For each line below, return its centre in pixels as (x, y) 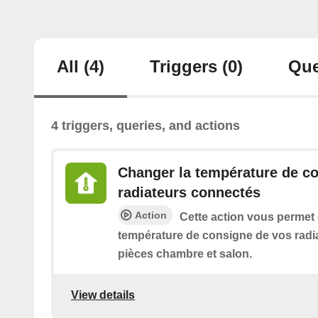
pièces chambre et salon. (185, 254)
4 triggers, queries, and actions (146, 126)
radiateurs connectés (189, 192)
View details (103, 295)
